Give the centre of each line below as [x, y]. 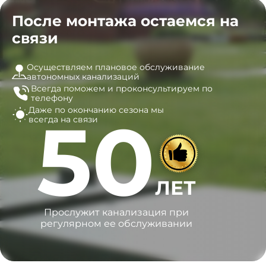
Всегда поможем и [72, 88]
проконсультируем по [163, 88]
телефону [52, 98]
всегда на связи [64, 119]
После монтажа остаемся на [125, 21]
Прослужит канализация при [116, 212]
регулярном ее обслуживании [116, 224]
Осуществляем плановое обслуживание [115, 67]
